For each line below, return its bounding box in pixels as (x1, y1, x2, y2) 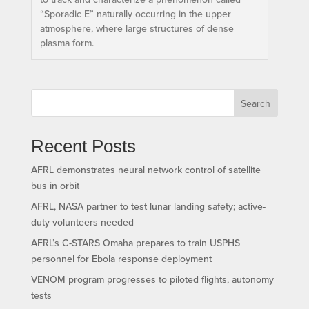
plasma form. (39, 36, 94, 50)
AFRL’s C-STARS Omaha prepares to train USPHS (30, 236, 240, 250)
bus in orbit (30, 179, 79, 193)
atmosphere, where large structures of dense (39, 21, 234, 36)
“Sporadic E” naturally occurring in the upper (39, 7, 231, 21)
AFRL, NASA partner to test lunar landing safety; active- (30, 199, 266, 214)
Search (241, 97, 271, 111)
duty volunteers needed (30, 215, 134, 230)
